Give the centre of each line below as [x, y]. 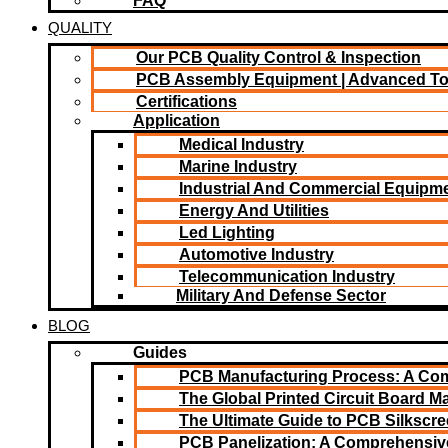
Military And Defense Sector [281, 295]
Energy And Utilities [254, 210]
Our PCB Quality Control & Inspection [278, 57]
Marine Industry [238, 166]
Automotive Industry [256, 254]
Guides [160, 352]
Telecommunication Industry [287, 276]
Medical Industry [241, 144]
